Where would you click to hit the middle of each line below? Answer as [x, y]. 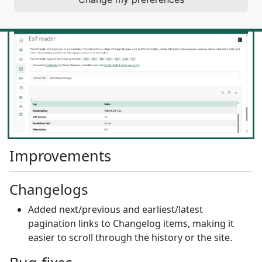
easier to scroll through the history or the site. [130, 237]
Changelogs [49, 189]
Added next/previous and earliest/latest [116, 209]
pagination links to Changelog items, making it [131, 223]
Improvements [60, 155]
